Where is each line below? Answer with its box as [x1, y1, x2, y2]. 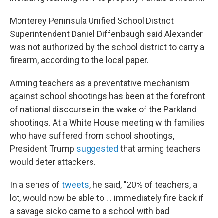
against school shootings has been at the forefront [10, 91, 205, 101]
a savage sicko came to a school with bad [10, 206, 169, 216]
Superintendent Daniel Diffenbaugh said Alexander [10, 29, 203, 39]
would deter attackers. [10, 157, 96, 167]
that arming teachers [120, 144, 200, 154]
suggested [76, 144, 120, 154]
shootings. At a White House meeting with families [10, 117, 205, 127]
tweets [62, 180, 89, 190]
